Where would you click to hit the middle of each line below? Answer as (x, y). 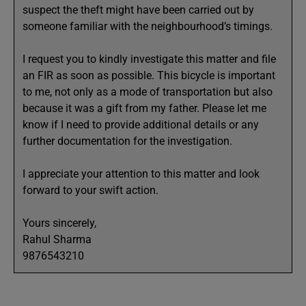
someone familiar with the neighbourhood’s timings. (148, 26)
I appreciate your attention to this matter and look (141, 174)
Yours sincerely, (59, 223)
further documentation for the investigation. (127, 141)
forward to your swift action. (91, 190)
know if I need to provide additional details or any (141, 125)
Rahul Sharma (57, 239)
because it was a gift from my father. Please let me (144, 108)
